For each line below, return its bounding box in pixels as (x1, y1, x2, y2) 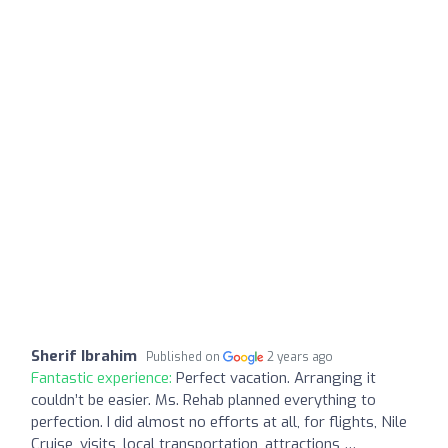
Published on (146, 348, 223, 365)
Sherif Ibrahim (31, 345, 137, 366)
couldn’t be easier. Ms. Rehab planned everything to (31, 389, 376, 410)
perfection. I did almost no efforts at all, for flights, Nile (31, 411, 407, 432)
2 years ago (267, 348, 334, 365)
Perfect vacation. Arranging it (176, 367, 376, 388)
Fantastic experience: (31, 367, 176, 388)
